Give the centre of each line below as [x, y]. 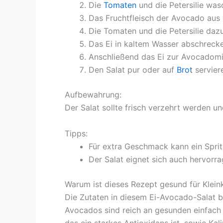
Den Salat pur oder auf [133, 70]
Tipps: [76, 133]
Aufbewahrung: [93, 95]
